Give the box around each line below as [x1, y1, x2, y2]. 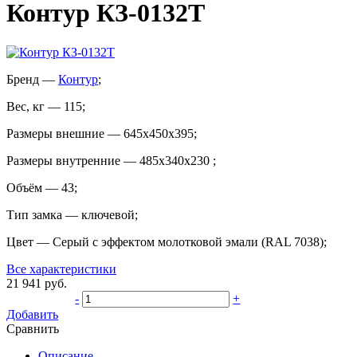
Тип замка [6, 207, 62, 222]
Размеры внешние [6, 126, 104, 140]
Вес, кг [6, 99, 45, 113]
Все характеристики [6, 261, 116, 276]
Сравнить [6, 321, 59, 335]
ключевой [81, 207, 135, 222]
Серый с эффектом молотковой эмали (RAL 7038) [53, 234, 324, 249]
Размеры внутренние [6, 153, 120, 167]
